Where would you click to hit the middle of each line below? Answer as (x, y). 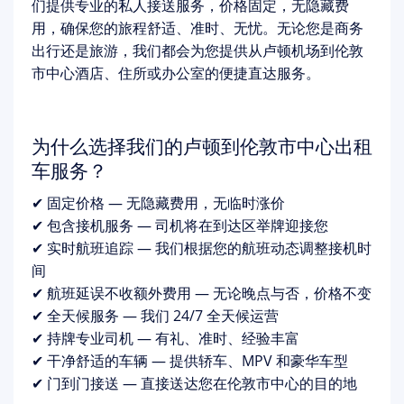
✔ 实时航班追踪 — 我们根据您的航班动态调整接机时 (202, 248)
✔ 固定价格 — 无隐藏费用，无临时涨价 (158, 203)
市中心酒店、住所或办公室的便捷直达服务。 (176, 73)
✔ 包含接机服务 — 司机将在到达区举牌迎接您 (180, 225)
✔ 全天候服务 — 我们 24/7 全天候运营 (155, 316)
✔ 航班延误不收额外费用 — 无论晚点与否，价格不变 (202, 293)
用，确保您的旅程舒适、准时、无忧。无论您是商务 (197, 28)
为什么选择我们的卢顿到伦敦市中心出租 (202, 146)
